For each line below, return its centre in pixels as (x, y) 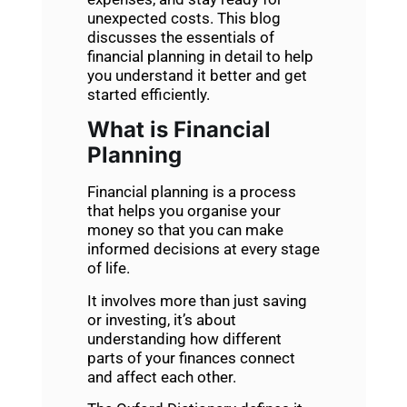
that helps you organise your (184, 211)
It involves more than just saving (197, 300)
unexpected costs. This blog (184, 18)
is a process (252, 192)
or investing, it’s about (161, 319)
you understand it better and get (197, 75)
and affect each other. (161, 377)
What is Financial (179, 130)
